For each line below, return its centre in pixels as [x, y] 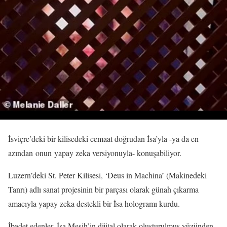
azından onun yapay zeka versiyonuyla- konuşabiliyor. [95, 153]
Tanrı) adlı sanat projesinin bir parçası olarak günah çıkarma [103, 189]
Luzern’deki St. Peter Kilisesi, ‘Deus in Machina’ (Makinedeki [107, 175]
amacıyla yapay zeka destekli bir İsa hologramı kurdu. [94, 203]
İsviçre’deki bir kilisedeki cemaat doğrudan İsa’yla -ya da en [103, 138]
